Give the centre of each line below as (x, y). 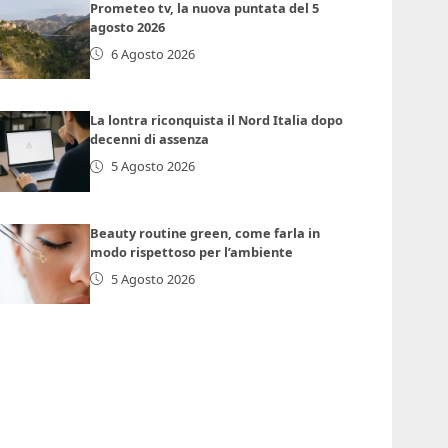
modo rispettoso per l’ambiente (192, 251)
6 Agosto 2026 (152, 53)
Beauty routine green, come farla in (205, 232)
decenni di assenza (150, 139)
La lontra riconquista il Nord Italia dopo (217, 120)
